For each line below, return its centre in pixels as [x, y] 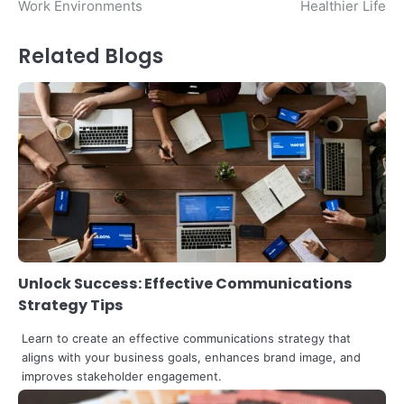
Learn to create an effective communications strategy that [186, 338]
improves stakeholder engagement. [122, 376]
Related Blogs [91, 55]
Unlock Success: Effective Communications [185, 283]
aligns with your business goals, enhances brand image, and [191, 357]
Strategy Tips [71, 305]
